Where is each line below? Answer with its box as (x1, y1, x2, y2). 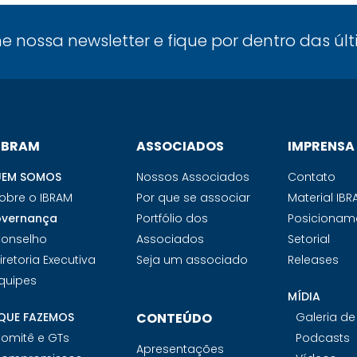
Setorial (288, 231, 331, 247)
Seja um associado (135, 252, 248, 268)
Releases (288, 252, 339, 268)
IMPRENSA (288, 137, 355, 155)
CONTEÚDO (135, 309, 212, 328)
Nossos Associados (135, 169, 249, 185)
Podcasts (296, 330, 351, 346)
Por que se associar (135, 190, 250, 206)
